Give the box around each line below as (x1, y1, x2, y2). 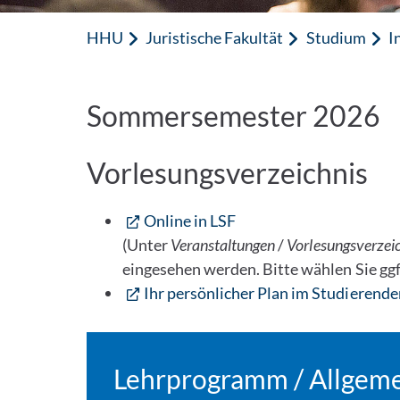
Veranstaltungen (171, 235, 276, 254)
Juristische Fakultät (146, 28, 284, 47)
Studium (305, 28, 366, 47)
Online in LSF (144, 211, 237, 230)
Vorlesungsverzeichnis (87, 155, 369, 190)
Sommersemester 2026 (87, 98, 381, 133)
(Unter (122, 235, 171, 254)
